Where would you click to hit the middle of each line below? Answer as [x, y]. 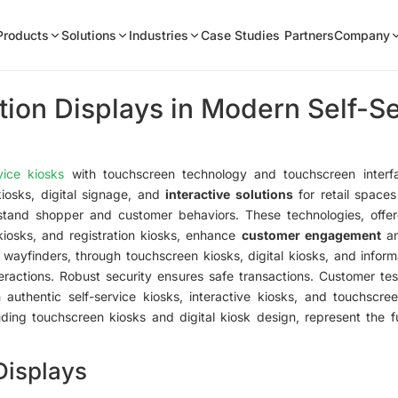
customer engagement [311, 235]
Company [362, 35]
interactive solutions [229, 194]
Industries [159, 35]
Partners [309, 35]
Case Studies [241, 35]
